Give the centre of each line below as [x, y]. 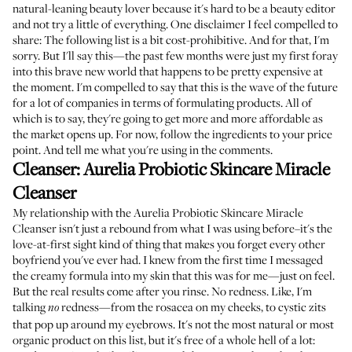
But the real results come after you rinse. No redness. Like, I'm [162, 291]
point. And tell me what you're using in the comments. [143, 149]
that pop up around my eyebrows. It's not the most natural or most [173, 324]
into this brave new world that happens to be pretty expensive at [168, 71]
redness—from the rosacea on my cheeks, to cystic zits [192, 306]
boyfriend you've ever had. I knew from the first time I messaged [168, 259]
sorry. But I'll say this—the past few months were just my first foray [175, 55]
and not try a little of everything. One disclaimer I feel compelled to [175, 24]
